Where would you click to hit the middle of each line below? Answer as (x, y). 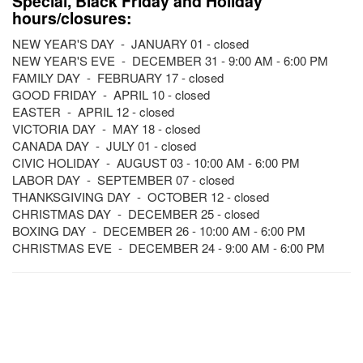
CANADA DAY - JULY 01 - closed (104, 145)
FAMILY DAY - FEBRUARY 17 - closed (118, 77)
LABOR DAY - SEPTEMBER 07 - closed (123, 179)
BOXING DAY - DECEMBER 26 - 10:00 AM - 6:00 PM (159, 231)
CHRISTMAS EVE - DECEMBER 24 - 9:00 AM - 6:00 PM (169, 248)
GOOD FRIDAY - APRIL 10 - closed (111, 94)
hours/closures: (72, 18)
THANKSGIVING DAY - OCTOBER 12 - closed (141, 196)
